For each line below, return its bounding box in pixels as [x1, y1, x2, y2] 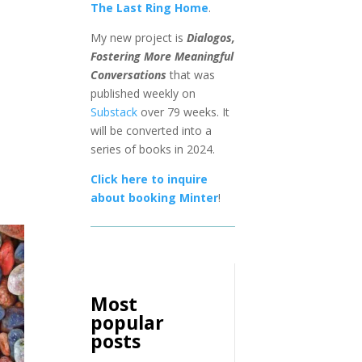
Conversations [90, 66, 166, 82]
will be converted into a [90, 122, 212, 138]
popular [90, 309, 164, 336]
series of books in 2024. [90, 141, 215, 157]
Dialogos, [186, 29, 235, 45]
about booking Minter [90, 189, 218, 205]
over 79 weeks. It [137, 103, 229, 120]
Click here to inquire [90, 170, 208, 187]
